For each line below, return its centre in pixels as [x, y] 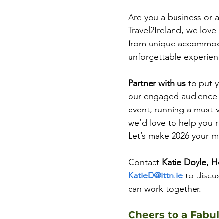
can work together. [165, 189]
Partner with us [157, 83]
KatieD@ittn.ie [155, 175]
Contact [144, 162]
